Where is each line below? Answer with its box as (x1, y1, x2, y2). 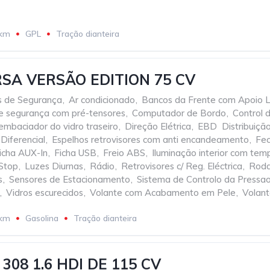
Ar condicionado (69, 94, 135, 105)
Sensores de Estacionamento (9, 174, 130, 185)
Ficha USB (54, 147, 96, 159)
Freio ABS (103, 147, 145, 159)
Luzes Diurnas (25, 160, 83, 172)
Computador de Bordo (132, 107, 226, 119)
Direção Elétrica (125, 121, 191, 132)
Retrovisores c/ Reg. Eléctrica (121, 160, 242, 172)
